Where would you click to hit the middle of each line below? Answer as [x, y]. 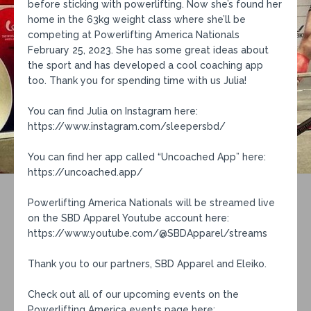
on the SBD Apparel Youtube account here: [128, 218]
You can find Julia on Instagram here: [113, 111]
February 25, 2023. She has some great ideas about [148, 50]
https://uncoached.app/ [85, 172]
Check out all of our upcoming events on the [133, 294]
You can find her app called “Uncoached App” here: [147, 157]
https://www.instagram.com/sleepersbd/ [127, 126]
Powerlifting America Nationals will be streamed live [151, 202]
